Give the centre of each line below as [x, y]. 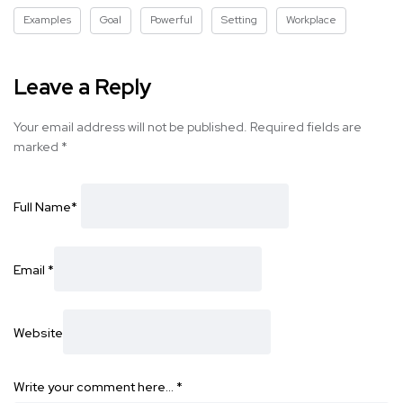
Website [38, 332]
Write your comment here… [95, 387]
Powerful [171, 20]
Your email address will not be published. [130, 127]
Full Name [42, 206]
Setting [239, 20]
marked [37, 147]
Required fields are [306, 127]
